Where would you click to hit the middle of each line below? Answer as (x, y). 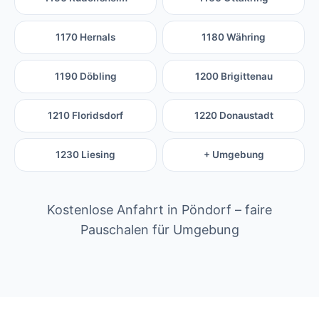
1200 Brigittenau (234, 77)
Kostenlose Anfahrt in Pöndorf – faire (159, 210)
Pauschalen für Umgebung (159, 230)
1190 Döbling (85, 77)
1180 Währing (234, 37)
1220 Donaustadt (234, 116)
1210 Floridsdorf (85, 116)
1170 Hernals (85, 37)
